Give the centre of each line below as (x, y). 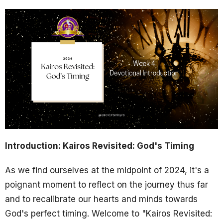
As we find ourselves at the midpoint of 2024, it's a (107, 170)
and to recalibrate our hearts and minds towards (101, 199)
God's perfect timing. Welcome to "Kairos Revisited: (109, 213)
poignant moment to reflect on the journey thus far (107, 184)
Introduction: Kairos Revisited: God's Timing (100, 146)
